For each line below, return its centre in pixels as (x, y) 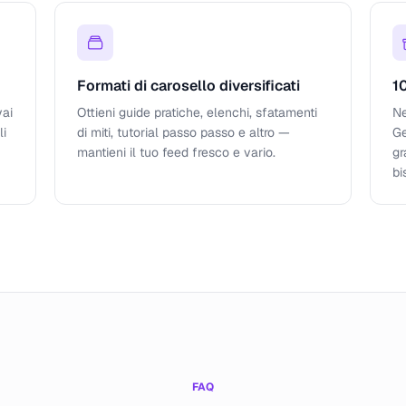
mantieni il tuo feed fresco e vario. (176, 152)
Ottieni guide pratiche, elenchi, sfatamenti (197, 112)
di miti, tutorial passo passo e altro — (184, 132)
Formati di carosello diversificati (188, 86)
